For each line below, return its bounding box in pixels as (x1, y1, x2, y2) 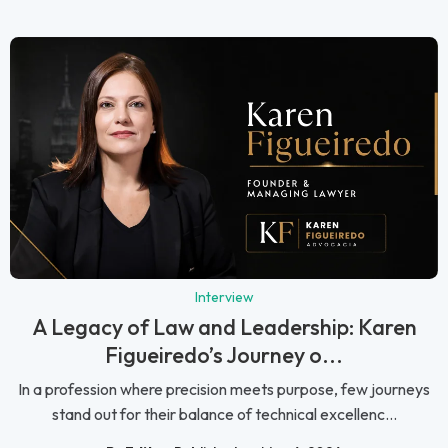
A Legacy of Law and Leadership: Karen (31, 312, 417, 341)
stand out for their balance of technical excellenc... (51, 403, 397, 424)
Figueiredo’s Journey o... (105, 340, 343, 369)
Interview (194, 287, 254, 306)
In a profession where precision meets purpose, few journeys (18, 378, 430, 399)
